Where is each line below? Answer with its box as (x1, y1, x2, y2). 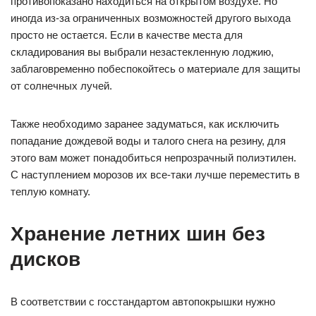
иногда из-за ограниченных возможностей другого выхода (11, 12, 291, 25)
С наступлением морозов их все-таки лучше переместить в (11, 169, 300, 181)
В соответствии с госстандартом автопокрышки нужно (11, 296, 275, 308)
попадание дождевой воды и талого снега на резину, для (11, 135, 286, 147)
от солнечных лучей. (11, 80, 112, 92)
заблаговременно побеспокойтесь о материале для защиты (11, 63, 300, 75)
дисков (11, 248, 80, 271)
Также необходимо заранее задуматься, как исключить (11, 118, 279, 130)
